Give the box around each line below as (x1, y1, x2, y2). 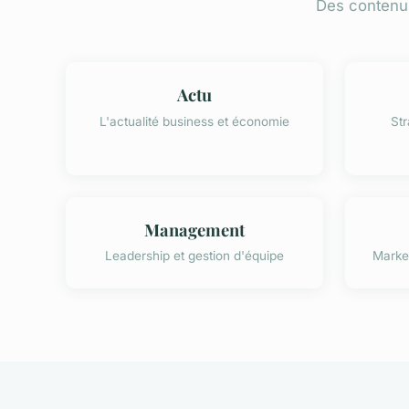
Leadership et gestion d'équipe (105, 247, 284, 263)
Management (144, 217, 245, 241)
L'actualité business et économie (100, 113, 289, 129)
